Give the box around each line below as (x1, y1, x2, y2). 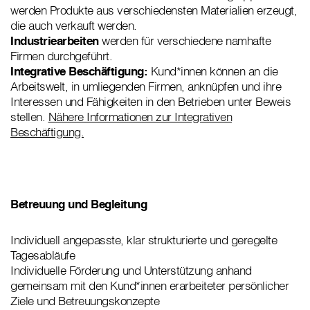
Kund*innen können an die (150, 64, 278, 79)
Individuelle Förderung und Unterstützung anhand (10, 263, 252, 278)
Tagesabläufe (10, 248, 75, 263)
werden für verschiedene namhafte (102, 33, 271, 48)
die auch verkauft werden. (10, 18, 137, 33)
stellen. (10, 109, 48, 125)
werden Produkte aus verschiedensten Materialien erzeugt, (10, 3, 297, 18)
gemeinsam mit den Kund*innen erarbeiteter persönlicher (10, 278, 289, 293)
